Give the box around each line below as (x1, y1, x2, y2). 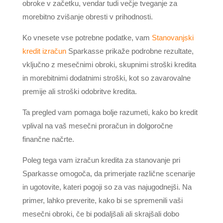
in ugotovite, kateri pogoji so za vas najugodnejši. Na (22, 183, 192, 191)
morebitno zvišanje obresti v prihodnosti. (22, 12, 153, 21)
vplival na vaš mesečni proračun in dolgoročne (22, 121, 173, 130)
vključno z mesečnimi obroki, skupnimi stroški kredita (22, 60, 196, 69)
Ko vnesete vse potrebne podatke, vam (22, 33, 152, 42)
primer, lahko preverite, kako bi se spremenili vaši (22, 196, 183, 205)
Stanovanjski (151, 33, 194, 42)
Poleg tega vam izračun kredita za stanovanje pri (22, 156, 180, 164)
